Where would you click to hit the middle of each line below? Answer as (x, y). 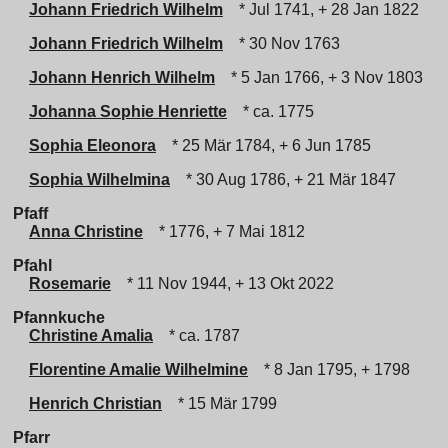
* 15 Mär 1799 (223, 403)
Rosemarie (70, 283)
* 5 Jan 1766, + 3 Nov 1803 (323, 77)
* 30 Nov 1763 (285, 43)
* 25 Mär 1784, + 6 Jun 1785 (267, 145)
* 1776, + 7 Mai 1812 (228, 231)
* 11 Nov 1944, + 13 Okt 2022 (226, 283)
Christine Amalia (91, 335)
